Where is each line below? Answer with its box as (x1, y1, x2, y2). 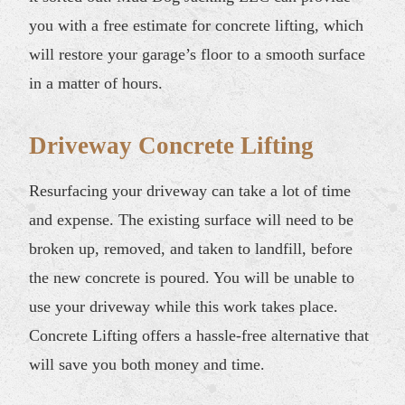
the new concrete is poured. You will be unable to (29, 268, 355, 287)
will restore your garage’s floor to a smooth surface (29, 44, 366, 63)
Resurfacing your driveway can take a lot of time (29, 181, 352, 200)
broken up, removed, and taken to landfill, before (29, 239, 353, 258)
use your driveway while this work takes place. (29, 297, 339, 316)
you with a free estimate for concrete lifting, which (29, 15, 364, 34)
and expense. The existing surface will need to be (29, 210, 354, 229)
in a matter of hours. (29, 73, 164, 92)
